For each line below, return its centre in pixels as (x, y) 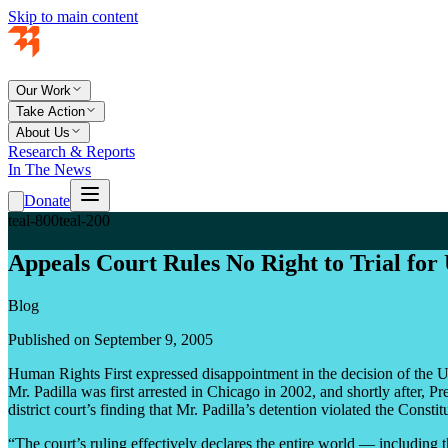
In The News (49, 169)
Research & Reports (71, 151)
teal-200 (84, 220)
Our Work (43, 90)
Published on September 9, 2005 (110, 339)
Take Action (50, 111)
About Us (43, 132)
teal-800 (33, 220)
